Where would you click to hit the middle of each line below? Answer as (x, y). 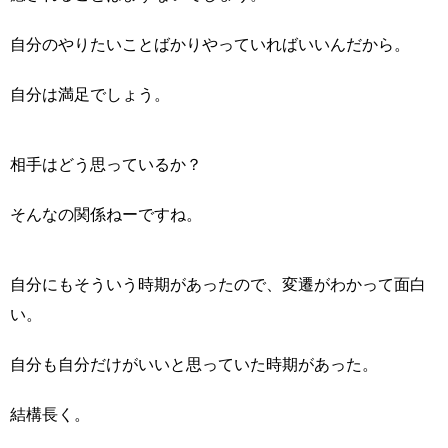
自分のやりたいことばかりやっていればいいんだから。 (210, 44)
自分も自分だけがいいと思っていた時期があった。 (194, 364)
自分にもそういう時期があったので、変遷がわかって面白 (218, 284)
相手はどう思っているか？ (106, 164)
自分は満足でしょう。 (90, 94)
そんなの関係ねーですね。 (106, 214)
